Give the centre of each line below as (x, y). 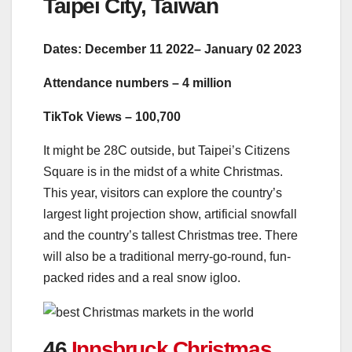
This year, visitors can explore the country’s (163, 192)
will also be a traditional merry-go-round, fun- (167, 256)
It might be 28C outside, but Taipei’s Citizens (167, 150)
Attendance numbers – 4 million (137, 82)
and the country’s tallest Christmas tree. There (170, 235)
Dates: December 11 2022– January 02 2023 (172, 49)
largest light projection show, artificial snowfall (170, 214)
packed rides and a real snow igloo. (142, 277)
